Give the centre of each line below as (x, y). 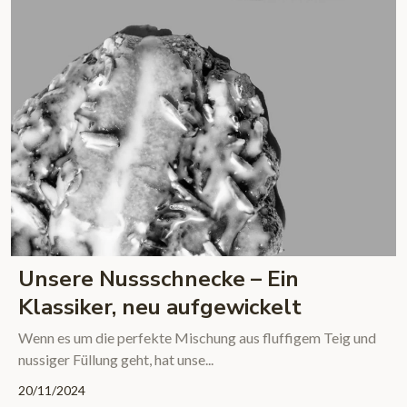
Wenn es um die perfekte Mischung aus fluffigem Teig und (197, 338)
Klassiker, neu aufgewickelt (159, 308)
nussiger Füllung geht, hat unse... (115, 360)
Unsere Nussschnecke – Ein (158, 279)
